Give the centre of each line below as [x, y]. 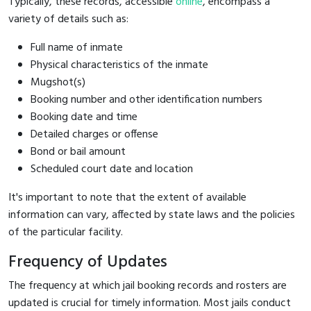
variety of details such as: [68, 19]
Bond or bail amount [78, 152]
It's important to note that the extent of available [127, 197]
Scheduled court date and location [112, 169]
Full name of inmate [77, 48]
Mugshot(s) [58, 82]
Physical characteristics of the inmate [119, 65]
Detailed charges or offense [94, 134]
